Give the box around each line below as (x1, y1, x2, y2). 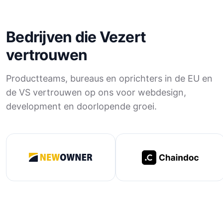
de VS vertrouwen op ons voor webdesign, (6, 87, 186, 98)
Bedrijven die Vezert (6, 28, 146, 46)
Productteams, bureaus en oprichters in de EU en (6, 73, 213, 84)
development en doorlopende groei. (6, 101, 157, 111)
